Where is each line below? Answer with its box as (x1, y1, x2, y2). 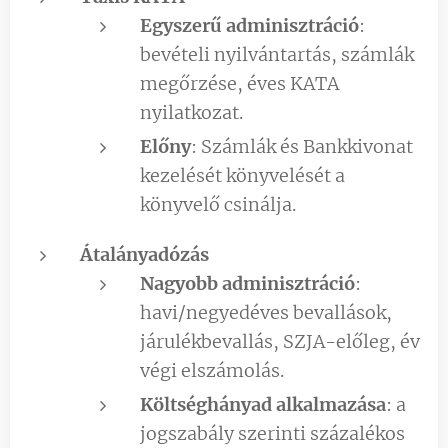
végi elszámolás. (140, 358, 284, 382)
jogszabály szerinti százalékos (140, 421, 405, 445)
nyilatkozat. (140, 100, 243, 124)
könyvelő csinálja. (140, 192, 296, 216)
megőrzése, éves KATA (140, 71, 339, 95)
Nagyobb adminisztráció (140, 271, 355, 295)
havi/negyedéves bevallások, (140, 300, 392, 324)
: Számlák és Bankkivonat (191, 134, 413, 158)
